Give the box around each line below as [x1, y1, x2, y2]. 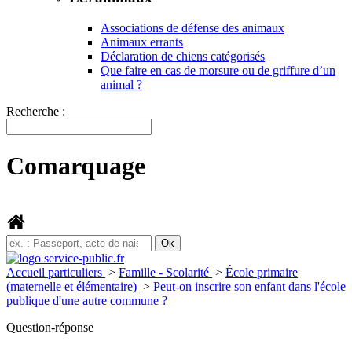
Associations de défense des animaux [101, 20, 284, 35]
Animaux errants [101, 35, 183, 49]
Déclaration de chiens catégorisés [101, 49, 265, 63]
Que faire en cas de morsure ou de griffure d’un [101, 63, 335, 77]
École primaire [225, 265, 298, 279]
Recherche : [6, 104, 65, 118]
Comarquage [6, 152, 145, 181]
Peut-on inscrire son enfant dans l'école [153, 279, 346, 293]
